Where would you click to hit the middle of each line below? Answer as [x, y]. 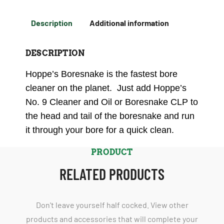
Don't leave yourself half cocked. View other [112, 205]
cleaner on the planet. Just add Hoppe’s [106, 88]
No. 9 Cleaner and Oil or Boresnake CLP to [112, 102]
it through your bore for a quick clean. [100, 130]
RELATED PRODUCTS [112, 174]
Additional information [129, 23]
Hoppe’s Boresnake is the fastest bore [101, 74]
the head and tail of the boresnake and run [110, 116]
